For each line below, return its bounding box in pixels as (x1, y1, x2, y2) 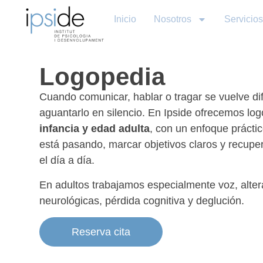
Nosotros (154, 14, 191, 24)
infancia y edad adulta (39, 123, 150, 135)
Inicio (114, 14, 136, 24)
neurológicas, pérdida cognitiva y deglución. (39, 194, 245, 207)
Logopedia (39, 63, 166, 91)
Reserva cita (72, 226, 131, 238)
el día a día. (39, 154, 95, 167)
